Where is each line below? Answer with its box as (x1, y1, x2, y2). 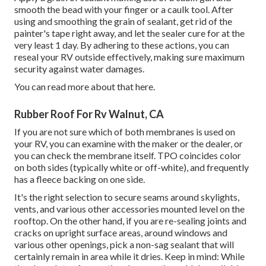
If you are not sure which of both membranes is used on (14, 126, 235, 138)
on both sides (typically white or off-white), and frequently (14, 161, 249, 173)
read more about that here (47, 81, 153, 93)
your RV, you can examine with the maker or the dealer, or (14, 138, 243, 150)
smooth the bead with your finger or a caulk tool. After (14, 4, 233, 15)
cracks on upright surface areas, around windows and (14, 227, 227, 239)
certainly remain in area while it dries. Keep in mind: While (14, 251, 245, 262)
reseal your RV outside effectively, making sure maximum (14, 51, 245, 63)
